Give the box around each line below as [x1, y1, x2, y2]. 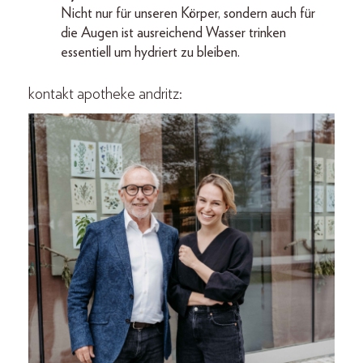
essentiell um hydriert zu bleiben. [61, 45, 240, 60]
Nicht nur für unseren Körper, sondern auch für [61, 6, 315, 21]
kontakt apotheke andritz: [28, 86, 182, 102]
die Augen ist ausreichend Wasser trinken [61, 26, 286, 41]
